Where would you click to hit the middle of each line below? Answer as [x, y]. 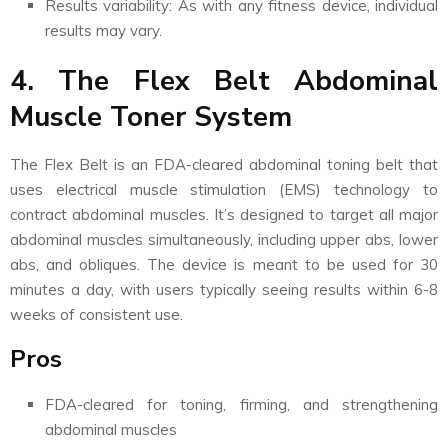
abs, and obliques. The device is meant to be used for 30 [224, 264]
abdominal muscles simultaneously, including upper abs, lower [224, 239]
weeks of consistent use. [96, 314]
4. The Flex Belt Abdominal [224, 80]
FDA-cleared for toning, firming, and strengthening [241, 404]
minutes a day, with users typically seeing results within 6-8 [224, 289]
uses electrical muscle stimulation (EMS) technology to [224, 189]
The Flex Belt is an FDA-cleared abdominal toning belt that [224, 164]
